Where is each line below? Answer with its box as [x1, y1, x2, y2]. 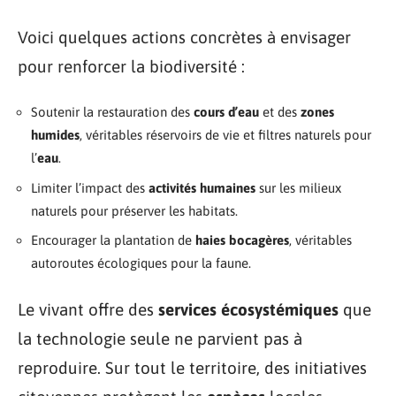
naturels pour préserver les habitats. [31, 202, 238, 218]
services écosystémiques [158, 299, 339, 319]
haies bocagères [195, 232, 289, 247]
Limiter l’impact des [31, 179, 148, 195]
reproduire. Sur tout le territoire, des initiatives [18, 357, 367, 377]
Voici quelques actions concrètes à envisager [18, 27, 351, 47]
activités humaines [148, 179, 255, 195]
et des [259, 104, 301, 119]
